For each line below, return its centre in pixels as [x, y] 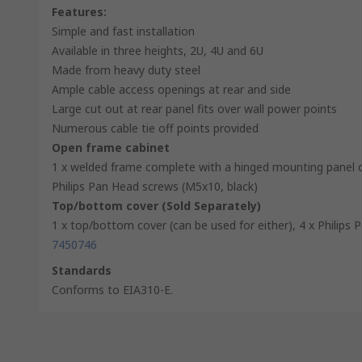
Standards [82, 270]
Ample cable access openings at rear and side [171, 89]
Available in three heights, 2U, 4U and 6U [158, 51]
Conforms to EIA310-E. [112, 290]
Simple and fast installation [123, 31]
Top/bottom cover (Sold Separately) [156, 206]
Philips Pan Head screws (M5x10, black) [155, 186]
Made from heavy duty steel [126, 70]
